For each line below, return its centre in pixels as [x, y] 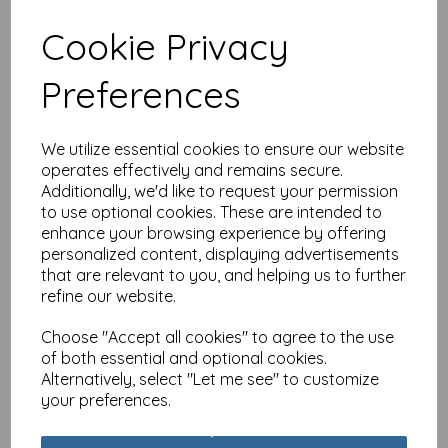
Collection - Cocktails [309, 312]
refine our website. [109, 295]
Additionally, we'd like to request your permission [220, 190]
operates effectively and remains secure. [192, 169]
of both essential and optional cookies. [184, 357]
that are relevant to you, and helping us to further [224, 274]
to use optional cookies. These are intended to [212, 211]
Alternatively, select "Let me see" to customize [210, 378]
